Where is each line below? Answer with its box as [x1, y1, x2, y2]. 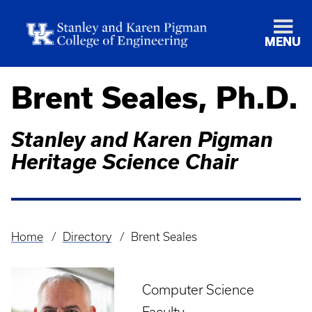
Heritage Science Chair [11, 150, 238, 173]
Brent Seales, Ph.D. [11, 81, 298, 114]
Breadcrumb [11, 239, 88, 256]
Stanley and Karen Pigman [11, 127, 273, 151]
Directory [62, 231, 111, 243]
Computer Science [142, 282, 254, 297]
